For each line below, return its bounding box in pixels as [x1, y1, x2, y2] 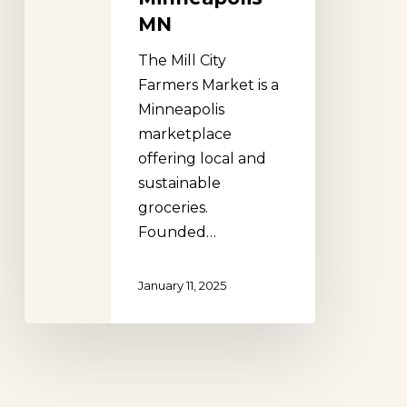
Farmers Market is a [137, 76, 279, 94]
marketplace [137, 125, 232, 144]
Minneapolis [137, 101, 224, 119]
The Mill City [137, 52, 226, 70]
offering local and [137, 150, 266, 168]
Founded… [137, 223, 216, 242]
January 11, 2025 [137, 278, 226, 293]
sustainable [137, 174, 221, 193]
